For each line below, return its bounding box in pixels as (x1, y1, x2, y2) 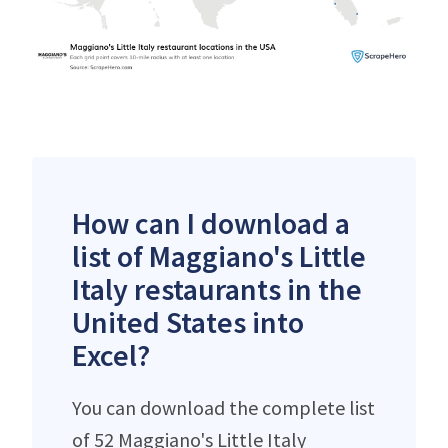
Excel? (72, 335, 150, 374)
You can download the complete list (72, 394, 375, 420)
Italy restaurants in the (72, 269, 362, 308)
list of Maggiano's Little (72, 236, 366, 275)
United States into (72, 302, 304, 341)
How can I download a (72, 203, 350, 242)
